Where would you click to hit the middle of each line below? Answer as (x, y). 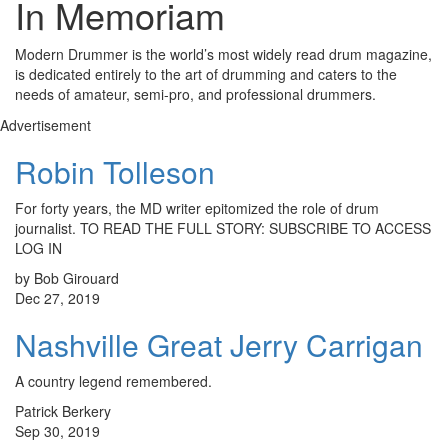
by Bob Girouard (67, 278)
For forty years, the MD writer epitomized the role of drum (197, 208)
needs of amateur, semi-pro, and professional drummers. (195, 94)
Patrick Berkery (63, 411)
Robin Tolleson (115, 172)
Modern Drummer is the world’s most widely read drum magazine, (223, 54)
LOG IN (38, 248)
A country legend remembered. (113, 381)
